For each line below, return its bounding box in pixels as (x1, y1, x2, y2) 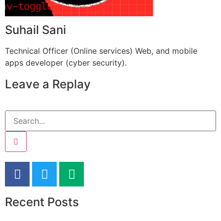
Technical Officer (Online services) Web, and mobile (5, 46, 197, 56)
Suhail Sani (5, 23, 66, 37)
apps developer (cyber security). (5, 58, 127, 68)
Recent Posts (5, 195, 79, 210)
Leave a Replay (5, 77, 91, 92)
